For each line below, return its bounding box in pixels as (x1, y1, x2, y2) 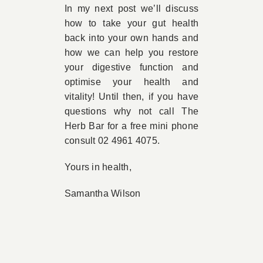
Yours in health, (64, 162, 131, 172)
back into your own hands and (64, 33, 199, 43)
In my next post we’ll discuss (64, 4, 199, 14)
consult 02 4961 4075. (64, 136, 160, 146)
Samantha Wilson (64, 188, 141, 198)
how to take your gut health (64, 18, 199, 28)
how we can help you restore (64, 48, 199, 58)
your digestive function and (64, 62, 199, 72)
